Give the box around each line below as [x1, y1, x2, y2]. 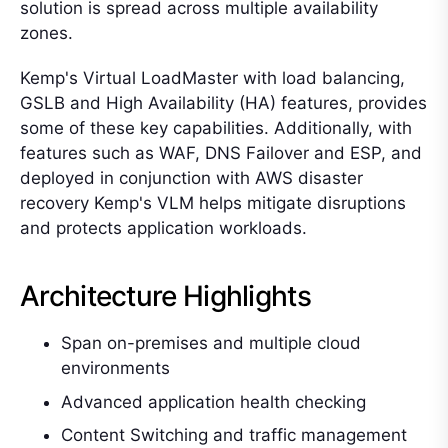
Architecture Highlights [20, 279, 311, 313]
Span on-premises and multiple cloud [61, 333, 361, 353]
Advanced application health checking [61, 391, 366, 412]
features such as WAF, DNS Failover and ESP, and [20, 143, 422, 163]
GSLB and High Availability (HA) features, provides [20, 93, 427, 113]
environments [61, 358, 170, 378]
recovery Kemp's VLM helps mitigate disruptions [20, 193, 406, 213]
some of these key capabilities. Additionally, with [20, 118, 412, 138]
